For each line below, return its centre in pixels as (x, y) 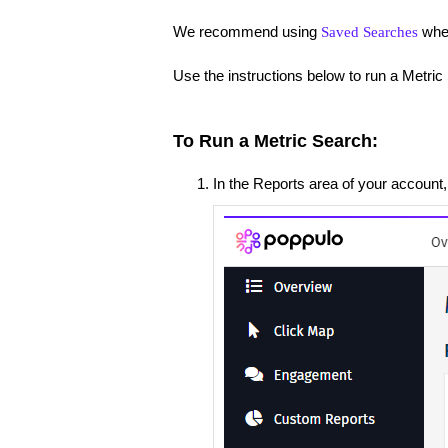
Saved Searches (369, 32)
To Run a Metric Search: (275, 141)
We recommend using (246, 31)
